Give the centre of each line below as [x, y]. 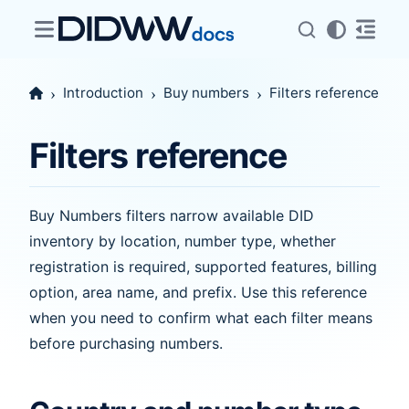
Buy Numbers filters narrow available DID [172, 215]
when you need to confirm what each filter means [201, 317]
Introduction [104, 93]
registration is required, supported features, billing [203, 266]
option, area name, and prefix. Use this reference [198, 292]
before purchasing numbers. [126, 343]
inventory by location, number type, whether [183, 241]
